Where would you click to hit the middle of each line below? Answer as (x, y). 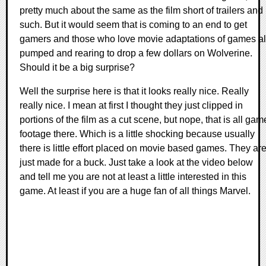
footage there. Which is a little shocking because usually (137, 134)
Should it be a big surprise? (77, 67)
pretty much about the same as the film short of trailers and (141, 10)
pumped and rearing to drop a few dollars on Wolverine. (136, 53)
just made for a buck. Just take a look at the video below (136, 162)
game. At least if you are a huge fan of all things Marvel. (135, 191)
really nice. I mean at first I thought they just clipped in (131, 105)
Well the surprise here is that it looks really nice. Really (134, 91)
